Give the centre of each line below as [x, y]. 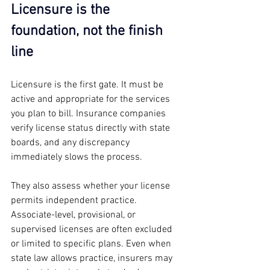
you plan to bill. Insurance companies [89, 114]
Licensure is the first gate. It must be [88, 85]
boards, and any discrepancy [71, 143]
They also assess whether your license [92, 186]
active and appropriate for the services [92, 99]
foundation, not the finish [89, 31]
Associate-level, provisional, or [74, 215]
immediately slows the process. [77, 157]
